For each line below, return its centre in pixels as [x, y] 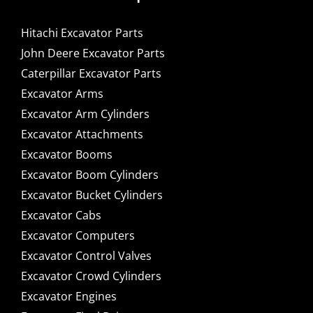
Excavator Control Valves [86, 256]
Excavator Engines [68, 297]
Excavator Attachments [82, 134]
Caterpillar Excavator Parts [91, 74]
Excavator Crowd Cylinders [91, 276]
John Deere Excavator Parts [93, 53]
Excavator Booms [66, 155]
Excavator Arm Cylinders [85, 114]
